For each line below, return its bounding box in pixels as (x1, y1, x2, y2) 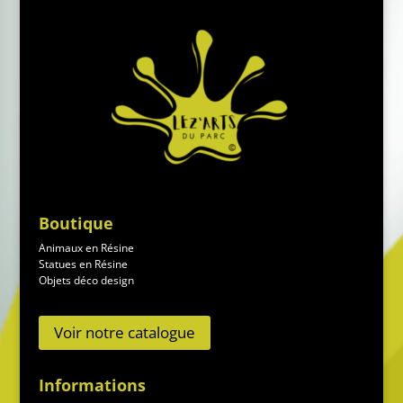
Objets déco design (38, 272, 134, 288)
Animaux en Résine (38, 239, 134, 255)
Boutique (38, 211, 113, 234)
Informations (38, 374, 146, 396)
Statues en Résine (38, 255, 128, 272)
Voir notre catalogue (53, 321, 195, 343)
